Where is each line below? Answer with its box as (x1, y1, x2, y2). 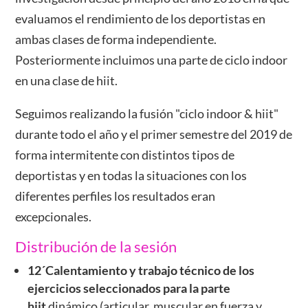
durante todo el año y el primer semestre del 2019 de (15, 126, 293, 142)
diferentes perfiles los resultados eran (15, 188, 216, 203)
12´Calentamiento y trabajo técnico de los (27, 263, 255, 278)
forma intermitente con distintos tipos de (15, 147, 235, 162)
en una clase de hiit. (15, 73, 118, 88)
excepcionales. (15, 209, 92, 224)
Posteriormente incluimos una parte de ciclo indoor (15, 52, 288, 67)
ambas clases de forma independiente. (15, 32, 217, 47)
